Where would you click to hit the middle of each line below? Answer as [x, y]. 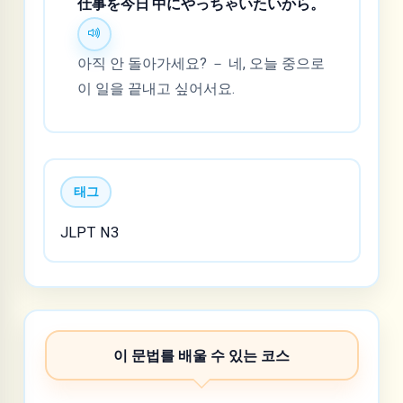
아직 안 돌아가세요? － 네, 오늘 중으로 [201, 63]
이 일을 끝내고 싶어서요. [157, 88]
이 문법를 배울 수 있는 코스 [201, 355]
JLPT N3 [90, 232]
